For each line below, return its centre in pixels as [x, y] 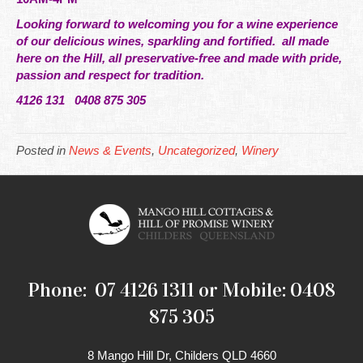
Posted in [43, 150]
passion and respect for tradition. [110, 75]
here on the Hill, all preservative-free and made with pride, [179, 58]
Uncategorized [196, 150]
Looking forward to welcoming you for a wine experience [177, 24]
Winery [260, 150]
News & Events [110, 150]
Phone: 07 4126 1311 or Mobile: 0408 [181, 290]
